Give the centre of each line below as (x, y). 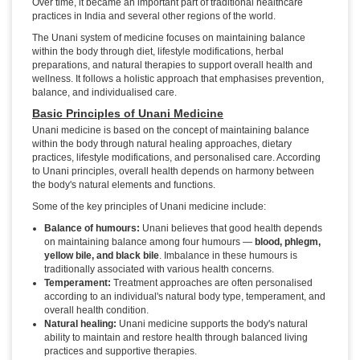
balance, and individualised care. (104, 93)
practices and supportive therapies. (121, 352)
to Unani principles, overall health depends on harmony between (173, 172)
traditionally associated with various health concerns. (159, 270)
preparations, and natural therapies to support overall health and (172, 65)
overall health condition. (96, 311)
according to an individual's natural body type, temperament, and (185, 297)
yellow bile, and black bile (102, 256)
